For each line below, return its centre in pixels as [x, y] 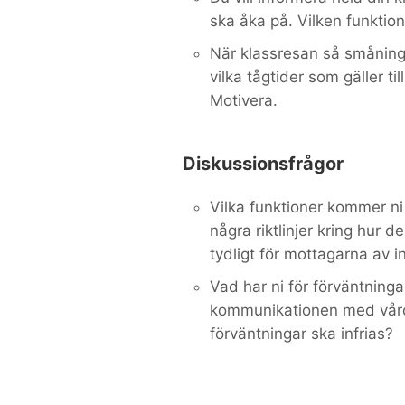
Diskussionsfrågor [263, 163]
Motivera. [244, 100]
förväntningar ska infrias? [301, 333]
